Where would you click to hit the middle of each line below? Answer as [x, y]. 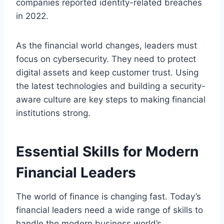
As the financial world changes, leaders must [106, 45]
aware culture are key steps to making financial [111, 99]
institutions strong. [53, 113]
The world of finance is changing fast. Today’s [108, 196]
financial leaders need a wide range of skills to [109, 210]
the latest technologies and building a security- [111, 86]
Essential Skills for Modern [107, 151]
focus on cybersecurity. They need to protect [106, 59]
